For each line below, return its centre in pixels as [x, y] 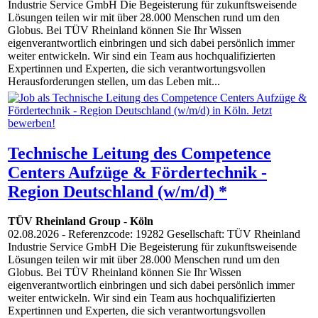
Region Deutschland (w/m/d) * [117, 191]
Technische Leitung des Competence [139, 153]
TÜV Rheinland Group [64, 221]
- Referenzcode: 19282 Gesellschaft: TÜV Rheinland [180, 234]
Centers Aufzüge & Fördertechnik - [137, 172]
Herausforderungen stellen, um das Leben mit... [114, 82]
